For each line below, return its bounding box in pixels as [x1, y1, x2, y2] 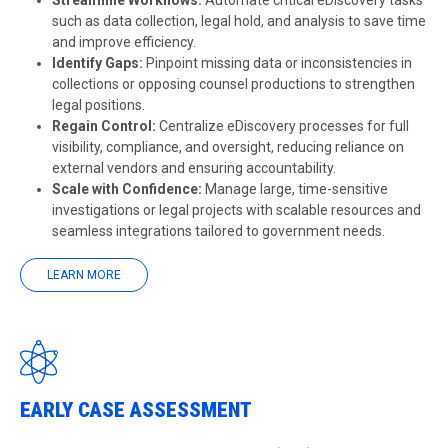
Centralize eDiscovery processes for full [156, 118, 409, 134]
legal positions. [52, 97, 145, 113]
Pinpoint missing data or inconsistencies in [143, 55, 412, 71]
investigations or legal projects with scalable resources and [52, 202, 421, 218]
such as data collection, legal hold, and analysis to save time [52, 13, 426, 29]
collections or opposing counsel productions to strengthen [52, 76, 415, 92]
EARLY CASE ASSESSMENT [20, 398, 257, 422]
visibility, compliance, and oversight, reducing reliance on [52, 139, 404, 155]
